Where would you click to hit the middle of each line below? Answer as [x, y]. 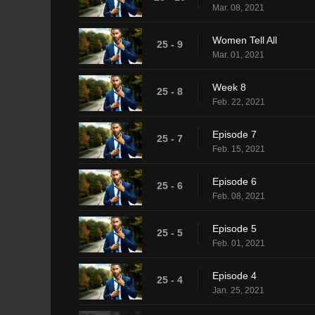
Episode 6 [234, 181]
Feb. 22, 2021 [239, 102]
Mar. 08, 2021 [238, 7]
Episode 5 [234, 228]
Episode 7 [234, 134]
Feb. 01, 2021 [239, 243]
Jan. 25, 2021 [238, 290]
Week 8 [229, 87]
